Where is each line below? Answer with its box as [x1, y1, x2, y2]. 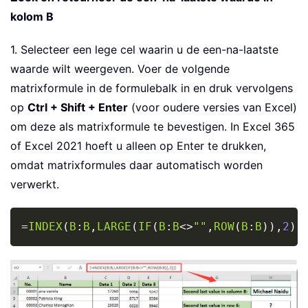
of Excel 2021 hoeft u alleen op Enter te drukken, [10, 139, 266, 153]
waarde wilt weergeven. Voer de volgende [10, 62, 230, 76]
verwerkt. [10, 177, 59, 192]
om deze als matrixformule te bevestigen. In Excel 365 [10, 120, 295, 134]
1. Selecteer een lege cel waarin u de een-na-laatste [10, 43, 278, 57]
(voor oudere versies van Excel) [128, 100, 297, 115]
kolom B [10, 10, 54, 24]
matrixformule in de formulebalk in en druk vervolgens [10, 81, 293, 96]
